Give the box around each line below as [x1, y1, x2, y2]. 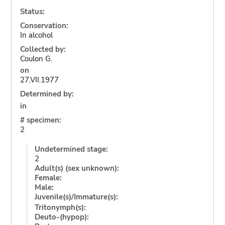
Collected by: [20, 44, 66, 54]
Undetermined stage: [34, 144, 108, 154]
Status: [20, 6, 45, 17]
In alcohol [20, 30, 53, 40]
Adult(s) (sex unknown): [34, 163, 119, 173]
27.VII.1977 [20, 75, 59, 85]
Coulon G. [20, 53, 52, 64]
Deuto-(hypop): [34, 211, 89, 222]
